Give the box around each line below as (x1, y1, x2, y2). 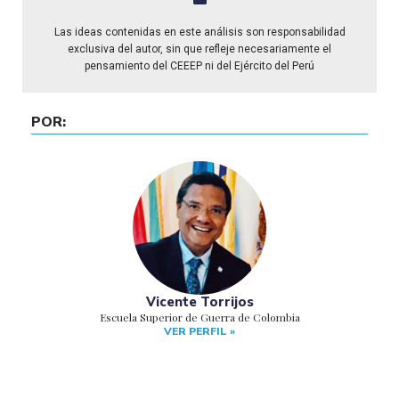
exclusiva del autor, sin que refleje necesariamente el (68, 42, 331, 55)
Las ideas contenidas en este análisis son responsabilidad (53, 25, 346, 38)
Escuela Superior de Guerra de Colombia (99, 309, 300, 324)
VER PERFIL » (164, 323, 235, 338)
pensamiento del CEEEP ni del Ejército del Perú (85, 59, 314, 72)
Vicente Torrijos (145, 292, 254, 311)
